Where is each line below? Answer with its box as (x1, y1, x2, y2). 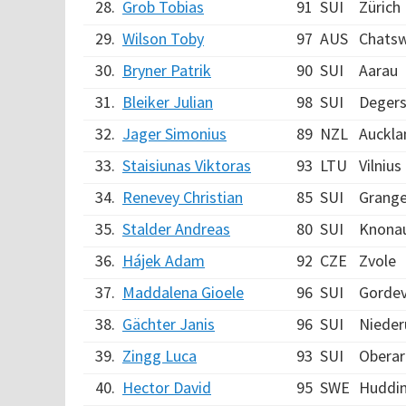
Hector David (122, 377, 211, 398)
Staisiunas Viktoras (122, 155, 251, 176)
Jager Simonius (122, 123, 227, 144)
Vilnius (359, 155, 401, 176)
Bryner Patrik (122, 60, 211, 81)
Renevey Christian (122, 187, 243, 208)
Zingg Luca (122, 345, 197, 366)
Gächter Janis (122, 314, 215, 334)
